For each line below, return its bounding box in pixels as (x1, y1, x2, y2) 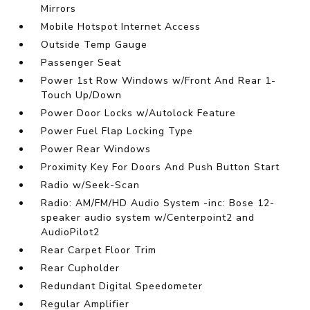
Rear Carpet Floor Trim (41, 244, 157, 257)
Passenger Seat (41, 56, 122, 70)
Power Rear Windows (41, 143, 152, 156)
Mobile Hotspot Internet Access (41, 20, 201, 34)
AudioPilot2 (41, 226, 100, 239)
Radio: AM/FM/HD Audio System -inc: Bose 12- (41, 197, 275, 210)
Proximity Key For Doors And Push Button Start (41, 161, 280, 174)
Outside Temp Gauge (41, 38, 148, 52)
